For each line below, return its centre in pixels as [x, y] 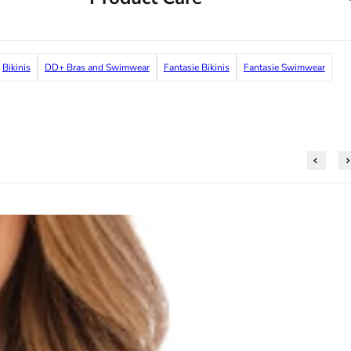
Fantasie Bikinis [196, 68]
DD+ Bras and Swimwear [97, 68]
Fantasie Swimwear [284, 68]
